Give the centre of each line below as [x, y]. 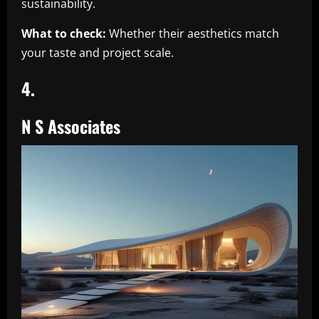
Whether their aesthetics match [193, 34]
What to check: [64, 34]
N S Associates [71, 126]
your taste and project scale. [98, 53]
